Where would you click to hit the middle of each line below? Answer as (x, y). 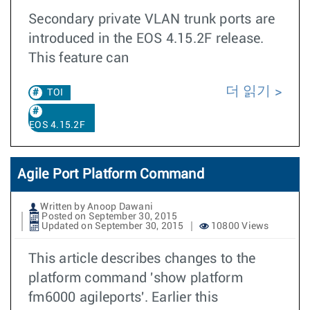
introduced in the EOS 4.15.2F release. (146, 39)
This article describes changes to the (142, 259)
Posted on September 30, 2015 (109, 217)
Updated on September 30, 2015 (112, 226)
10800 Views (239, 226)
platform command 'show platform (136, 278)
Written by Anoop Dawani (95, 207)
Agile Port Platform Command (111, 174)
